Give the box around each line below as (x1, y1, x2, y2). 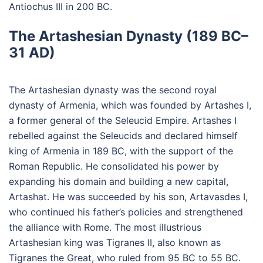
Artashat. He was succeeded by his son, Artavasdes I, (9, 191, 248, 203)
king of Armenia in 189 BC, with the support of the (9, 145, 233, 157)
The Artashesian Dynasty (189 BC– (9, 28, 248, 45)
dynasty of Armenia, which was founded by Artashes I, (9, 99, 251, 112)
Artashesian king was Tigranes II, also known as (9, 237, 221, 249)
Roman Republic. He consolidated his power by (9, 160, 219, 173)
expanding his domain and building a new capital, (9, 176, 228, 188)
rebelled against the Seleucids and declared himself (9, 130, 238, 142)
